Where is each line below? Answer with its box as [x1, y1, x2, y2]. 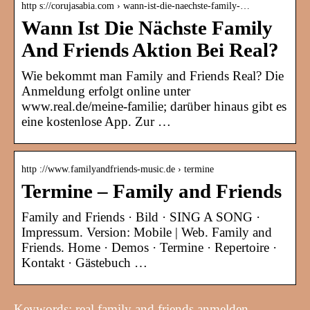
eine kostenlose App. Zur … [21, 114, 171, 129]
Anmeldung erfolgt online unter [21, 84, 190, 99]
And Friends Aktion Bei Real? [21, 39, 279, 62]
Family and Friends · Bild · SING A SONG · [21, 210, 260, 225]
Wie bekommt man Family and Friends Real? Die [21, 69, 284, 84]
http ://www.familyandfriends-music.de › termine [21, 164, 214, 175]
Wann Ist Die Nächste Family [21, 17, 273, 39]
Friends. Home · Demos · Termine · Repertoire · [21, 240, 277, 255]
